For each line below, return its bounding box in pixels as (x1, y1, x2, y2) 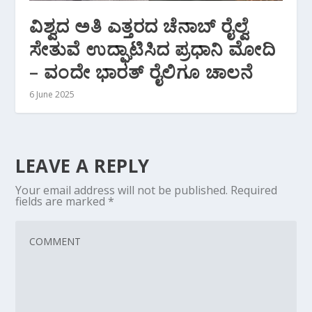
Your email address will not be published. (15, 182, 228, 198)
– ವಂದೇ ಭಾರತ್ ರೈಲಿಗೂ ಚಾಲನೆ (29, 59, 253, 85)
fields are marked (15, 194, 109, 210)
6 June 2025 (29, 88, 75, 101)
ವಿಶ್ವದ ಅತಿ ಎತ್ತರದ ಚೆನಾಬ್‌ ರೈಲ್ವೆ (29, 13, 249, 39)
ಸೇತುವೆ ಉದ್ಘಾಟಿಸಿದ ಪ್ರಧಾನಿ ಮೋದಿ (29, 36, 276, 62)
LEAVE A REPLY (15, 153, 150, 179)
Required (231, 182, 278, 198)
